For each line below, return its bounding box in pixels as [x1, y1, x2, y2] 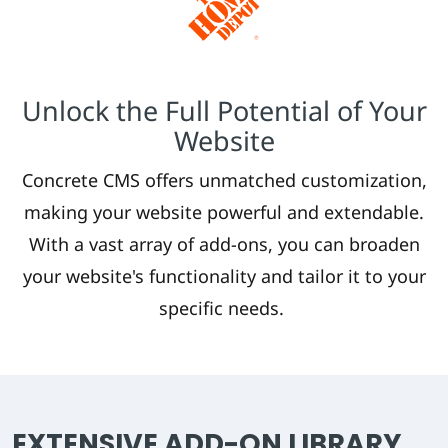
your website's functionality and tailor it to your [22, 263, 426, 288]
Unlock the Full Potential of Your [21, 91, 427, 129]
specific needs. [159, 295, 289, 320]
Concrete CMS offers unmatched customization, [21, 167, 427, 192]
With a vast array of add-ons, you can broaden [28, 231, 420, 256]
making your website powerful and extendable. [24, 199, 424, 224]
